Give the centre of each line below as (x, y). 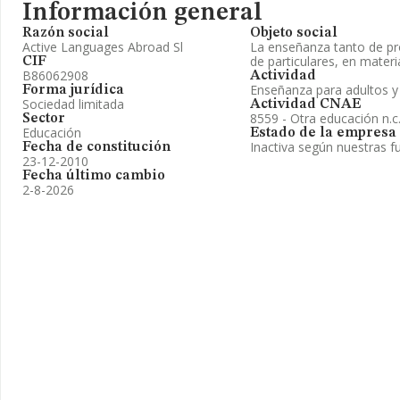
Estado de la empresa (323, 133)
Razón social (66, 33)
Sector (44, 119)
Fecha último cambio (94, 176)
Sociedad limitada (73, 104)
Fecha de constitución (96, 147)
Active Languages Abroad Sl (103, 47)
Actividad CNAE (305, 104)
